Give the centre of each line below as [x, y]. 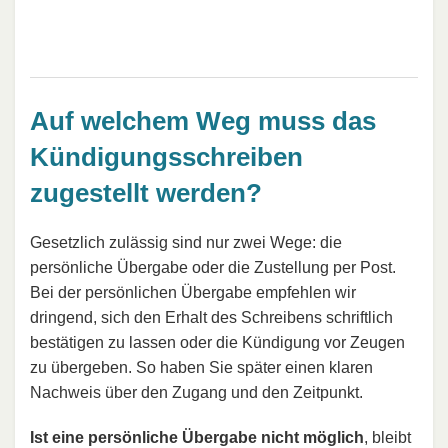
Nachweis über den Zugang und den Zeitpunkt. [196, 393]
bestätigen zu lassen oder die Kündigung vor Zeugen [217, 343]
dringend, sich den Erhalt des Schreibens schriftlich [211, 318]
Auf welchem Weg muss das [203, 120]
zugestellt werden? [146, 192]
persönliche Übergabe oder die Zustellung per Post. [213, 268]
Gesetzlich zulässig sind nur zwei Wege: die [186, 243]
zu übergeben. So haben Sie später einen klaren [201, 368]
